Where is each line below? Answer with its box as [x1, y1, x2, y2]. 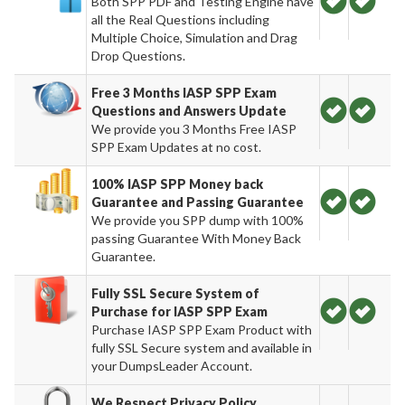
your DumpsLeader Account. [91, 357, 253, 373]
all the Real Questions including [91, 11, 270, 27]
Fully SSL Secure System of [91, 285, 260, 301]
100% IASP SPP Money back [91, 175, 264, 192]
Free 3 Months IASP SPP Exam [91, 84, 278, 100]
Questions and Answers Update [91, 102, 287, 118]
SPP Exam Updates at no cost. [91, 138, 262, 155]
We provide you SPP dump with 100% [91, 212, 305, 228]
